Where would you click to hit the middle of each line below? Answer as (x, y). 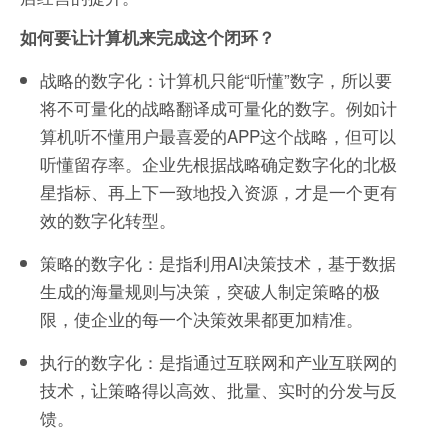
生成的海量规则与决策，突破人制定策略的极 (210, 291)
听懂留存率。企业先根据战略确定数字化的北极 (218, 164)
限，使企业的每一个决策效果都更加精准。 (201, 319)
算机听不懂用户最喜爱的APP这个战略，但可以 (218, 136)
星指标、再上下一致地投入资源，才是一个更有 (218, 192)
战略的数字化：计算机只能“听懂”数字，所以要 (216, 80)
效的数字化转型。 (108, 220)
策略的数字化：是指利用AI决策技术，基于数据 (218, 263)
